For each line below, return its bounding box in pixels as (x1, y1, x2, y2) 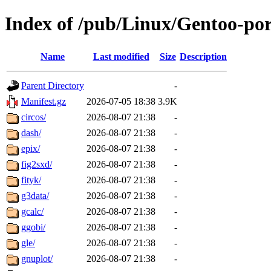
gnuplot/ (21, 253, 53, 264)
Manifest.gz (21, 96, 66, 106)
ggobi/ (21, 221, 45, 232)
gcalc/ (21, 206, 44, 217)
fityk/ (21, 174, 41, 185)
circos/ (21, 111, 46, 122)
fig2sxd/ (21, 158, 52, 169)
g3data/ (21, 190, 49, 201)
